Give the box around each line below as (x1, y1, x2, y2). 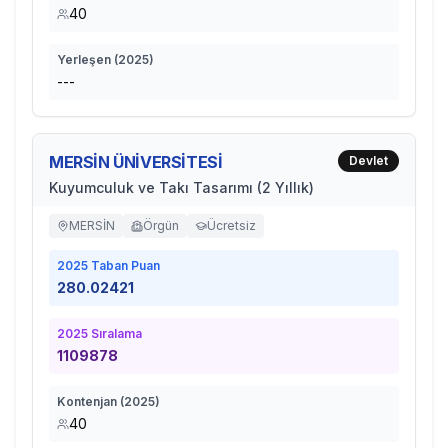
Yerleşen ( (57, 52, 118, 67)
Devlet (349, 153, 388, 168)
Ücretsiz (207, 218, 256, 233)
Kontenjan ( (57, 394, 124, 409)
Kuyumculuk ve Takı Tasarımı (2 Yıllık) (49, 179, 314, 196)
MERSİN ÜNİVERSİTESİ (49, 152, 223, 172)
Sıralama (88, 326, 142, 341)
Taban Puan (88, 258, 160, 273)
